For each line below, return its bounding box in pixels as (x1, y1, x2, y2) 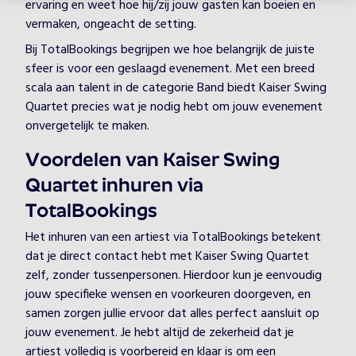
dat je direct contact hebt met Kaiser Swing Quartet (25, 246, 309, 267)
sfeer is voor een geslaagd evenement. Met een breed (25, 59, 315, 79)
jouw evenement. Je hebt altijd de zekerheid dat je (25, 323, 294, 343)
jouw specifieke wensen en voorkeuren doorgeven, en (25, 284, 311, 305)
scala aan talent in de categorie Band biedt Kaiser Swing (25, 78, 327, 99)
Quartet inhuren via (25, 177, 203, 196)
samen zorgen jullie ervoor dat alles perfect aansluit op (25, 304, 319, 324)
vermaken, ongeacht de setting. (25, 14, 196, 35)
